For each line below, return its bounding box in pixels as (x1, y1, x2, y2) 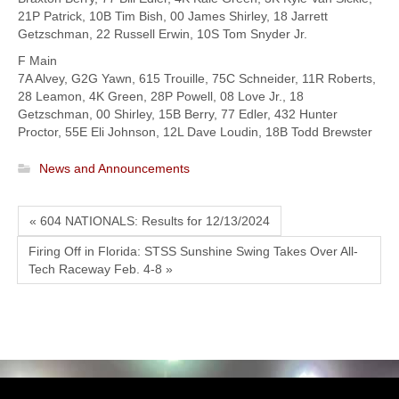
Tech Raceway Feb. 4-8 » (28, 262, 173, 276)
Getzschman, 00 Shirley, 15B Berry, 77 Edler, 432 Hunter (18, 107, 338, 122)
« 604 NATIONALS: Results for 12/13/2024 (29, 214, 270, 228)
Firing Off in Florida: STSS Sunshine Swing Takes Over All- (28, 244, 358, 258)
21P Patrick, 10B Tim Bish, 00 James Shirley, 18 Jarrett (18, 9, 328, 24)
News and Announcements (39, 161, 190, 176)
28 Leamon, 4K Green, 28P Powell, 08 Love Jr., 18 (18, 89, 304, 104)
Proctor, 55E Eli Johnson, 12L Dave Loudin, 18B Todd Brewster (18, 125, 372, 140)
